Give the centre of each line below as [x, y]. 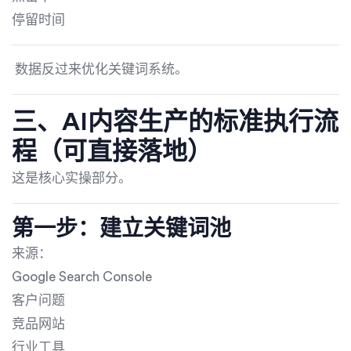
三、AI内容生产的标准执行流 [175, 122]
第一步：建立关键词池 [121, 228]
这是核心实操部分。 [72, 178]
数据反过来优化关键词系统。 [100, 69]
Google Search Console [82, 277]
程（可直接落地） [112, 152]
